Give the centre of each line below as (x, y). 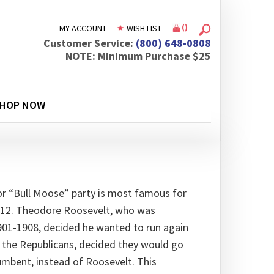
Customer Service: (90, 43)
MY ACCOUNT (83, 28)
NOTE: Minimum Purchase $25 (138, 56)
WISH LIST (143, 28)
